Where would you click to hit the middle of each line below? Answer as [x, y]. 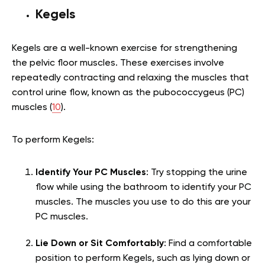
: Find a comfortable [208, 244]
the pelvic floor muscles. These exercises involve [118, 64]
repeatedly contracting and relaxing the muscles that [130, 78]
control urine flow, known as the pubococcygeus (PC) [128, 93]
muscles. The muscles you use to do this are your [143, 203]
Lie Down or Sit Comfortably [100, 244]
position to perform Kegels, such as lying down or [143, 259]
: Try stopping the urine [197, 173]
